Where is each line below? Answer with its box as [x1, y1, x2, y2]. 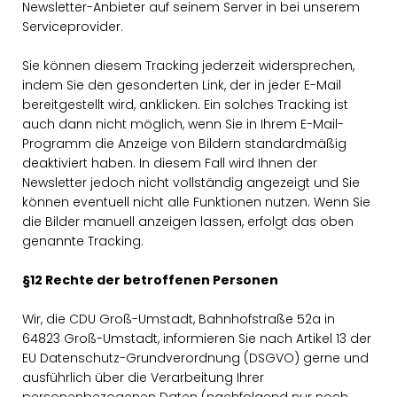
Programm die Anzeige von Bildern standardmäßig [22, 135, 346, 152]
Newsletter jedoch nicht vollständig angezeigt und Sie [22, 174, 360, 191]
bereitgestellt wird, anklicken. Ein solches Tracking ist [22, 96, 348, 113]
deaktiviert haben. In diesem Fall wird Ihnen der [22, 154, 317, 172]
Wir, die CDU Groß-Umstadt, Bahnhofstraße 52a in [22, 310, 335, 328]
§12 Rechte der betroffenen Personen [22, 271, 278, 289]
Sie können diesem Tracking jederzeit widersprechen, [22, 57, 354, 74]
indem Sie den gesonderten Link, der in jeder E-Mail [22, 76, 341, 94]
